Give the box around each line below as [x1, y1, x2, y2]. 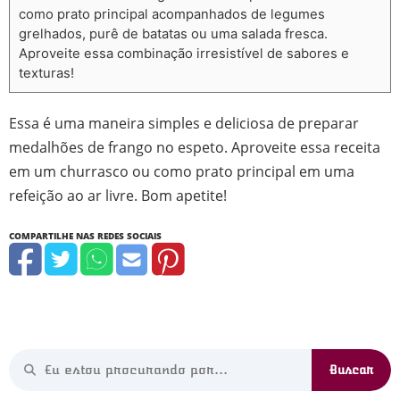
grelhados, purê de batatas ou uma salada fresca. [19, 26, 328, 43]
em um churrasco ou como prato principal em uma [9, 161, 354, 182]
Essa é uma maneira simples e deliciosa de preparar [9, 112, 359, 134]
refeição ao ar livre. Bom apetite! [9, 185, 227, 206]
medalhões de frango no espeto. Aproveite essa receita [9, 137, 380, 158]
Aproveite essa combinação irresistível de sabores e [19, 46, 349, 62]
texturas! [19, 65, 74, 82]
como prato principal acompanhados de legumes [19, 6, 325, 23]
